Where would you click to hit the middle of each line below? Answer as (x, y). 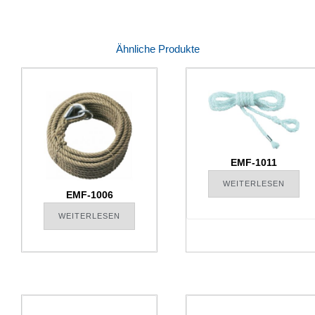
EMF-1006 (89, 195)
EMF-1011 (254, 162)
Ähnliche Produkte (157, 49)
